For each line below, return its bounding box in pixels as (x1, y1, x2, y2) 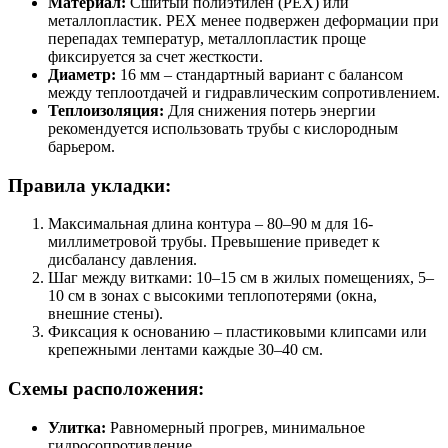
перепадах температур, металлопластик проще (48, 30, 366, 48)
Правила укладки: (8, 174, 171, 196)
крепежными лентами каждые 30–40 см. (48, 341, 323, 359)
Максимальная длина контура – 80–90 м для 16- (48, 215, 373, 233)
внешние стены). (48, 305, 163, 323)
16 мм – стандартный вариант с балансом (116, 66, 403, 84)
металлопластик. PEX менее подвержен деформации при (48, 12, 439, 30)
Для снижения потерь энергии (164, 102, 376, 120)
